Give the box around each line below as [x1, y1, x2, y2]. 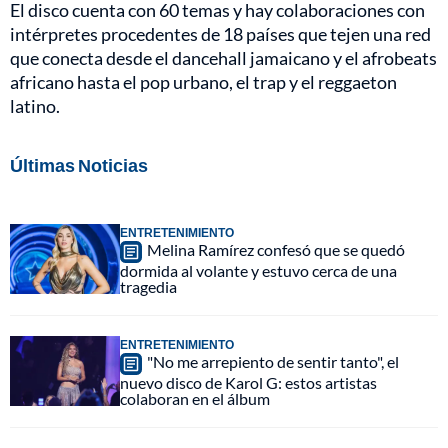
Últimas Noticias [10, 154, 148, 177]
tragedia [120, 277, 177, 297]
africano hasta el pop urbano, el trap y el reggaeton [10, 71, 397, 94]
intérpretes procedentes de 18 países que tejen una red [10, 23, 431, 46]
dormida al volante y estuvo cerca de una [120, 261, 397, 281]
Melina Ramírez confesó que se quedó [147, 240, 405, 260]
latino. [10, 95, 60, 118]
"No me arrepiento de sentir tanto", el [147, 352, 399, 372]
